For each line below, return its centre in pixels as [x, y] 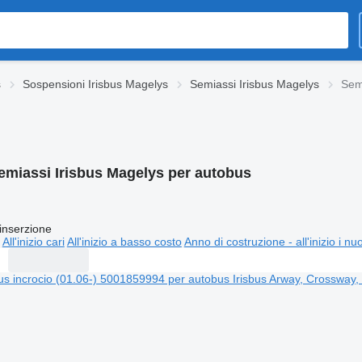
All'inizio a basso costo [124, 241]
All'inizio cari [33, 241]
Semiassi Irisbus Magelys [255, 84]
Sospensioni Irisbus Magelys [95, 84]
